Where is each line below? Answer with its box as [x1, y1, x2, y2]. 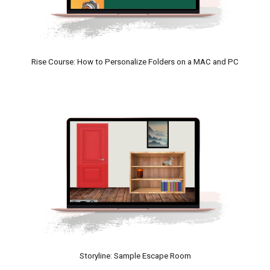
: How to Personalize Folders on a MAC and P [74, 57, 233, 67]
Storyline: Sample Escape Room [79, 251, 191, 260]
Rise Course [31, 57, 74, 67]
